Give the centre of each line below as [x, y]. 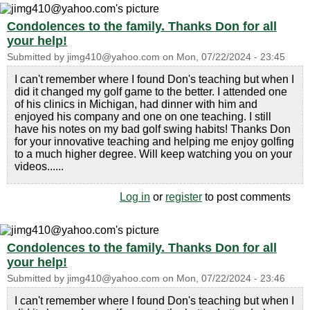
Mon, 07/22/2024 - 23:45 [231, 57]
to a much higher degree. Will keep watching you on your [153, 154]
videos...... [39, 166]
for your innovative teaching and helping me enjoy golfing [154, 141]
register [184, 197]
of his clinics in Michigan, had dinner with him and [136, 104]
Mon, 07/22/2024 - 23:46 [231, 278]
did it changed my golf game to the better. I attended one [151, 91]
